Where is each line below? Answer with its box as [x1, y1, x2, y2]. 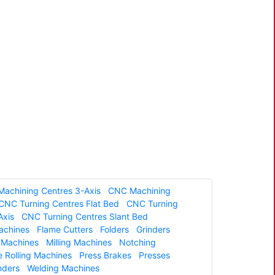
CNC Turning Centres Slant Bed [21, 211, 148, 222]
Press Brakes [79, 249, 131, 260]
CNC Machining [108, 185, 171, 196]
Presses [139, 249, 170, 260]
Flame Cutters [37, 223, 93, 234]
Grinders [136, 223, 170, 234]
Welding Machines [27, 262, 99, 273]
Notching [119, 236, 156, 247]
